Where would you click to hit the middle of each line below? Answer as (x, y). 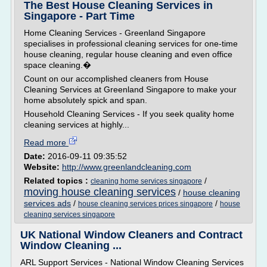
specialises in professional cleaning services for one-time (131, 44)
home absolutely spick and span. (86, 100)
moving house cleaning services (100, 192)
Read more (46, 142)
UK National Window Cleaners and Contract (131, 235)
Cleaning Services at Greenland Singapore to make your (130, 89)
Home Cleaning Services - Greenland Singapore (115, 33)
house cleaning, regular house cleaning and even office (128, 54)
